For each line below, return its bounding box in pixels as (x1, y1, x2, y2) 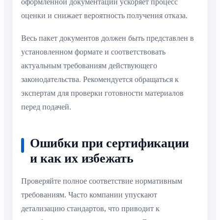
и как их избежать (30, 151, 134, 166)
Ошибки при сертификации (30, 136, 190, 151)
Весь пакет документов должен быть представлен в (21, 34, 194, 43)
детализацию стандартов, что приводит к (21, 204, 160, 213)
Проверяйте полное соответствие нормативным (21, 177, 182, 186)
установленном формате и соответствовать (21, 48, 165, 56)
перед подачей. (21, 103, 71, 111)
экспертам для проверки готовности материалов (21, 89, 184, 98)
